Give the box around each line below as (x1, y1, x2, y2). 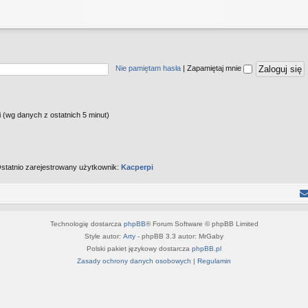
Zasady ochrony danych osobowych (77, 256, 191, 265)
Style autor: (85, 232, 123, 240)
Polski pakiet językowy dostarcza (87, 244, 192, 252)
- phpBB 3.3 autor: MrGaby (135, 232, 223, 240)
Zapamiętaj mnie (187, 64, 243, 73)
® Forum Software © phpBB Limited (145, 219, 258, 228)
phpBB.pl (192, 244, 221, 252)
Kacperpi (121, 163, 153, 171)
